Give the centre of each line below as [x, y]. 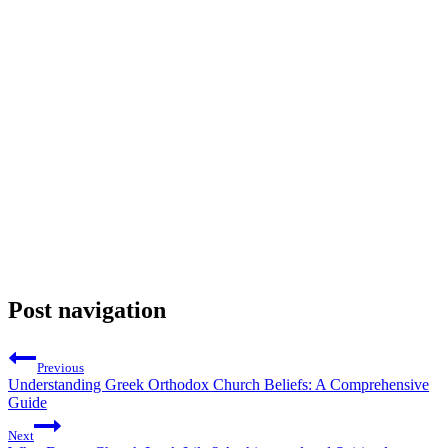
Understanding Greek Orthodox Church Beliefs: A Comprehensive [218, 384]
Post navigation [87, 310]
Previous [60, 367]
